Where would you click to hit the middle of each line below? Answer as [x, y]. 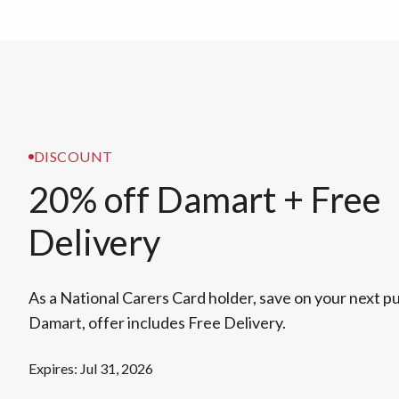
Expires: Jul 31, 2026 [91, 369]
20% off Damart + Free [205, 200]
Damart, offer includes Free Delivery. [157, 323]
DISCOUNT [73, 157]
